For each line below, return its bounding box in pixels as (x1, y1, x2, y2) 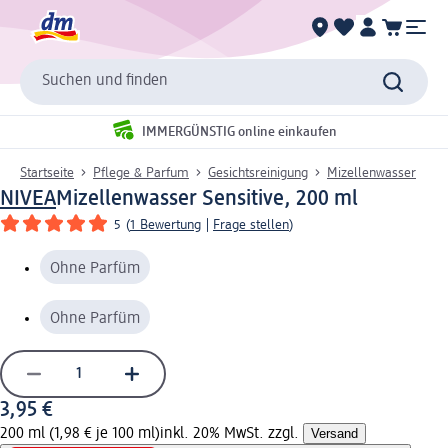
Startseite (20, 165, 74, 180)
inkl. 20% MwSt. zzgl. (160, 425, 303, 442)
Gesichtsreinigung (208, 165, 308, 180)
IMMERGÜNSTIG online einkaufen (142, 125, 337, 140)
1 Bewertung (130, 217, 201, 232)
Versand (311, 425, 358, 441)
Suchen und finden (42, 73, 168, 90)
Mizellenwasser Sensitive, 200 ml (56, 187, 358, 210)
